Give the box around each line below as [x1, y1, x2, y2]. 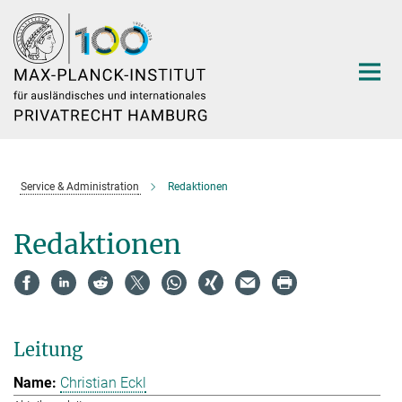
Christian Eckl [60, 374, 146, 392]
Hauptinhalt [4, 8, 79, 25]
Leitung [13, 337, 83, 361]
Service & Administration [20, 180, 139, 193]
